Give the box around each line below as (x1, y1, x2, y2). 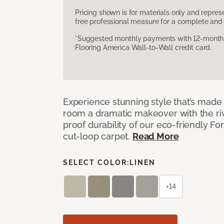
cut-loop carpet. (63, 130, 132, 141)
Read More (132, 130, 179, 141)
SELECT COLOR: (63, 158, 129, 166)
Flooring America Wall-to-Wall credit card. (75, 43, 212, 51)
